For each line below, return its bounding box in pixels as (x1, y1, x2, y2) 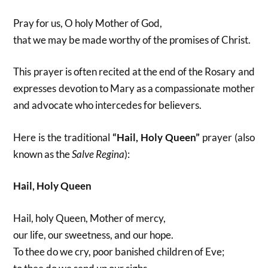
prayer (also (199, 130, 255, 144)
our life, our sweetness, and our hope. (13, 228, 174, 241)
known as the (13, 147, 72, 160)
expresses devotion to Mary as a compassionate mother (13, 82, 255, 95)
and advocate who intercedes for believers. (13, 99, 202, 111)
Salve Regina (72, 147, 125, 160)
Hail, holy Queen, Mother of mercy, (13, 211, 166, 224)
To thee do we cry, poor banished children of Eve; (13, 245, 225, 258)
